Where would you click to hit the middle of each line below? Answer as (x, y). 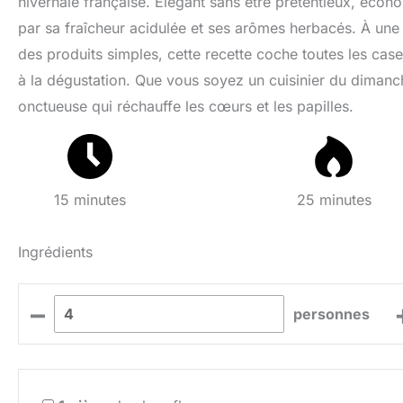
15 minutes (90, 200)
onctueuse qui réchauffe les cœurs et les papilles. (186, 106)
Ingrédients (55, 252)
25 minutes (334, 200)
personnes (332, 313)
